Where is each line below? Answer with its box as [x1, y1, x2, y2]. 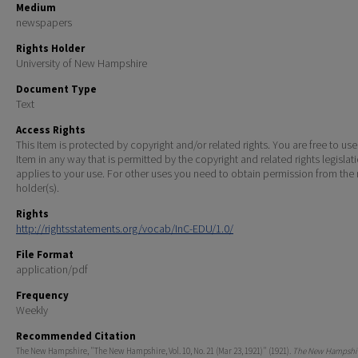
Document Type [16, 82, 97, 96]
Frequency [16, 288, 69, 302]
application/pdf [16, 261, 88, 276]
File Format [16, 247, 74, 261]
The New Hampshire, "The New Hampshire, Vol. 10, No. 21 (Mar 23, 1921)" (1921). [16, 344, 292, 356]
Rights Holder [16, 41, 85, 55]
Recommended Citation [16, 328, 136, 343]
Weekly [16, 302, 48, 317]
